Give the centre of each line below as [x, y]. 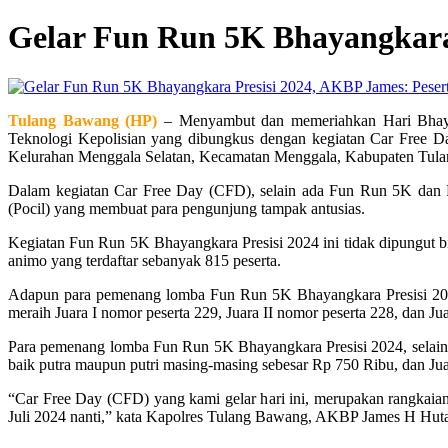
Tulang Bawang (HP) [83, 120]
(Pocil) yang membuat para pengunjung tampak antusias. [186, 208]
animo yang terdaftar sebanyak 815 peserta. [144, 260]
